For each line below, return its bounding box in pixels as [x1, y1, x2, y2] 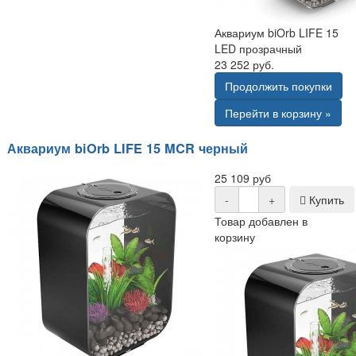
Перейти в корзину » [225, 104, 332, 121]
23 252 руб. [215, 56, 275, 72]
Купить [305, 192, 344, 208]
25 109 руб [215, 170, 272, 187]
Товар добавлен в [215, 213, 308, 230]
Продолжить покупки [225, 77, 333, 94]
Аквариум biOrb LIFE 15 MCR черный [7, 138, 248, 157]
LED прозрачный [215, 40, 303, 56]
